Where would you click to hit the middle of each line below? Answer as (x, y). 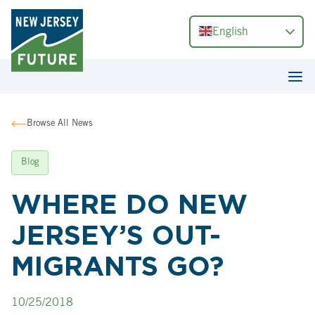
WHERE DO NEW (129, 204)
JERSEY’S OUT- (116, 235)
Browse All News (60, 124)
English (231, 33)
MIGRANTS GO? (117, 266)
